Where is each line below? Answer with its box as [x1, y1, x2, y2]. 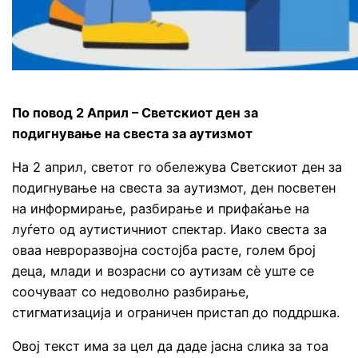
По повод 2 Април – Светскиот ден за [12, 104, 259, 121]
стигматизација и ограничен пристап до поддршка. [12, 304, 340, 320]
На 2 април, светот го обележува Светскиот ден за [12, 158, 343, 175]
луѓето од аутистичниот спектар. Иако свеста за [12, 221, 328, 237]
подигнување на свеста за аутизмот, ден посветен [12, 179, 336, 196]
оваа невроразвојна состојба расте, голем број [12, 241, 316, 258]
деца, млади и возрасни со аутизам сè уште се [12, 262, 315, 279]
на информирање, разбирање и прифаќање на [12, 200, 310, 217]
